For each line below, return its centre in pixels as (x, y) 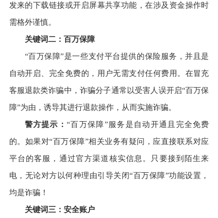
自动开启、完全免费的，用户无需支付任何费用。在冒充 (109, 73)
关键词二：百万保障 (60, 39)
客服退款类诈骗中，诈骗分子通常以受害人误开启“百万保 (109, 90)
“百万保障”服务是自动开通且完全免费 (138, 124)
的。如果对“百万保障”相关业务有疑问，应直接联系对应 (109, 141)
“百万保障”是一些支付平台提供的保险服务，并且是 (117, 56)
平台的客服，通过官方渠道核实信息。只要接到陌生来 (109, 158)
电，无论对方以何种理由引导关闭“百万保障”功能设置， (109, 175)
